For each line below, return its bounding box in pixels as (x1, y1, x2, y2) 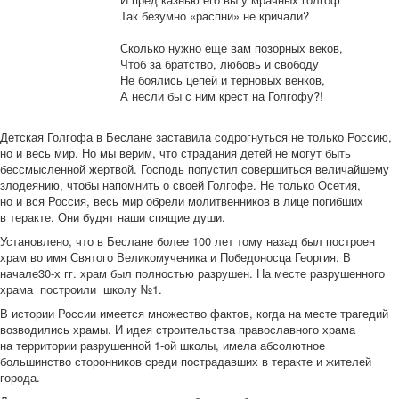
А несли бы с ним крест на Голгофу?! (120, 87, 323, 104)
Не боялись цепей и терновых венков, (120, 71, 325, 88)
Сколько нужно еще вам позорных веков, (120, 39, 343, 56)
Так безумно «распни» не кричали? (120, 7, 309, 24)
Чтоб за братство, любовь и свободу (120, 55, 319, 72)
